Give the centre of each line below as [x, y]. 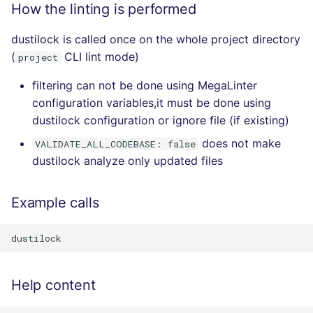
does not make [240, 144]
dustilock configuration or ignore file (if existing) [161, 121]
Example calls [55, 203]
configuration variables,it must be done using [152, 103]
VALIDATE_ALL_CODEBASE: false [115, 144]
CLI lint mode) [100, 57]
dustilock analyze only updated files [128, 161]
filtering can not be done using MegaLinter [145, 86]
